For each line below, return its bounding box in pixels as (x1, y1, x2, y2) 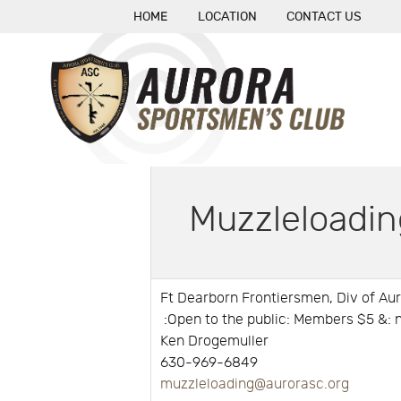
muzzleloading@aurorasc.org (160, 376, 350, 393)
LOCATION (197, 9, 257, 24)
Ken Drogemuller (160, 333, 269, 350)
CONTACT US (286, 9, 363, 24)
